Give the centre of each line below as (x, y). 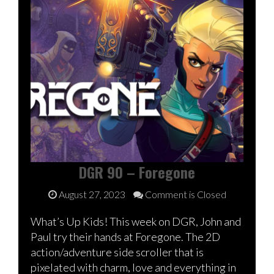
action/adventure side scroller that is (117, 252)
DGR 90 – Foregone (137, 172)
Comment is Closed (184, 194)
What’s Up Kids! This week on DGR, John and (136, 221)
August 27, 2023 (92, 194)
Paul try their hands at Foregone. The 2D (125, 236)
